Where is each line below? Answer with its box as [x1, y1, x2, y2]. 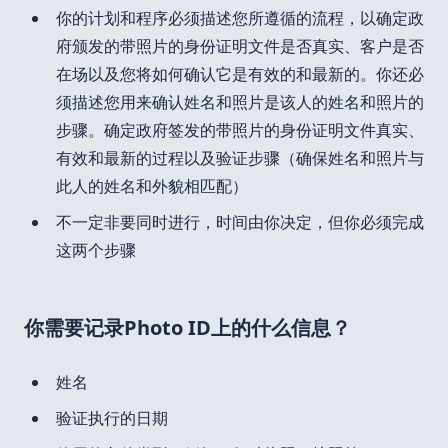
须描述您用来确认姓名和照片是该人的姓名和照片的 [56, 90, 424, 113]
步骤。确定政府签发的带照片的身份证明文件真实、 [56, 118, 424, 141]
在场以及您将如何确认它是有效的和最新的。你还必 [56, 62, 424, 85]
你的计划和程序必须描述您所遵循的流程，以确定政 [56, 6, 424, 29]
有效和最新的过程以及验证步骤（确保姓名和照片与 [56, 146, 424, 169]
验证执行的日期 [56, 406, 168, 429]
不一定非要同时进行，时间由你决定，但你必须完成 [56, 210, 424, 233]
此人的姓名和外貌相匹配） [56, 174, 248, 197]
